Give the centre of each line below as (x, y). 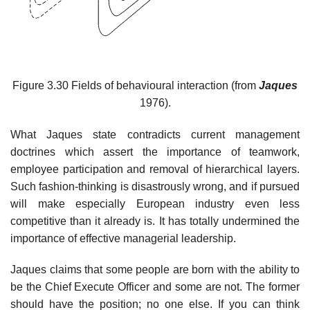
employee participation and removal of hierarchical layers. (155, 169)
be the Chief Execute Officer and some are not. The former (155, 287)
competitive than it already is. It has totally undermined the (155, 221)
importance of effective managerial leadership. (123, 238)
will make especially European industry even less (155, 203)
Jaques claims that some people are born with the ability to (155, 270)
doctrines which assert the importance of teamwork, (155, 152)
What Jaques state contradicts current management (155, 134)
